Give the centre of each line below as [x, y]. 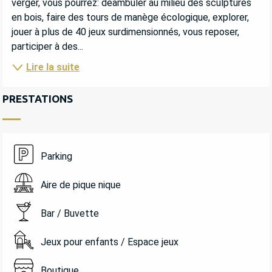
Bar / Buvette [70, 213]
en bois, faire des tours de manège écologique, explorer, [130, 17]
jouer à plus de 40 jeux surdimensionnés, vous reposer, [125, 32]
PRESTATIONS [38, 99]
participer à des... [47, 46]
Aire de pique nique [80, 185]
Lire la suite [53, 67]
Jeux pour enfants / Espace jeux [109, 242]
